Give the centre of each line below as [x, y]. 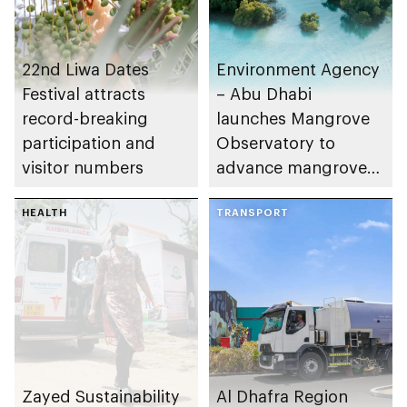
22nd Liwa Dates [85, 69]
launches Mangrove [293, 118]
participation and [89, 142]
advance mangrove [292, 167]
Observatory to [276, 142]
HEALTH [45, 212]
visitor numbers [83, 167]
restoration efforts [287, 191]
